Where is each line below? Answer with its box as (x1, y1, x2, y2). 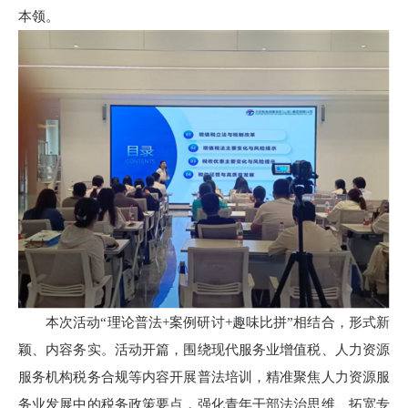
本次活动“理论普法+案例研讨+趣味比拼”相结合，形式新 (46, 314, 390, 330)
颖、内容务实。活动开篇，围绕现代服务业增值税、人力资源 (18, 342, 390, 357)
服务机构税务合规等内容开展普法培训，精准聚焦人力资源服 (18, 369, 390, 384)
